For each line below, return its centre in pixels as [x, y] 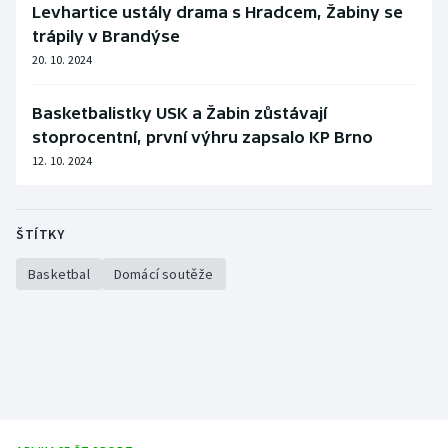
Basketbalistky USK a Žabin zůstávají [179, 113]
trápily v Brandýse [106, 36]
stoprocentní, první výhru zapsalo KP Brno [202, 137]
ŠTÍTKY [40, 234]
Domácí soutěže [163, 274]
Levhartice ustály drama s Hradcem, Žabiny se [217, 12]
